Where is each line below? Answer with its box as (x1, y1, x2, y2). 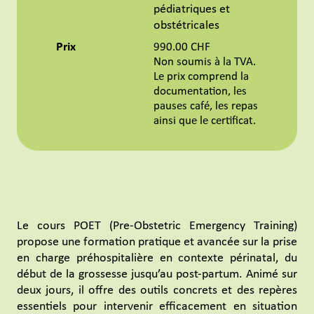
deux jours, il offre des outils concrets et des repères (17, 284, 297, 298)
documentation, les (153, 86, 247, 98)
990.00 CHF (153, 41, 210, 54)
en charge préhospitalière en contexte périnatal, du (17, 252, 297, 266)
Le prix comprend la (153, 71, 249, 83)
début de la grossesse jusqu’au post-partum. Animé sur (17, 268, 297, 282)
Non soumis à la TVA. (153, 56, 256, 69)
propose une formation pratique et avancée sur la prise (17, 235, 297, 250)
